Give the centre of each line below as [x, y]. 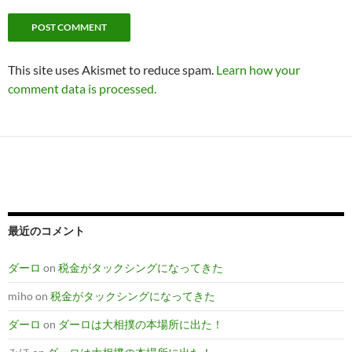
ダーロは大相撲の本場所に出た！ [141, 324]
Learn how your [258, 70]
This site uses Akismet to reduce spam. [112, 70]
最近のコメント [46, 231]
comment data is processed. [82, 88]
